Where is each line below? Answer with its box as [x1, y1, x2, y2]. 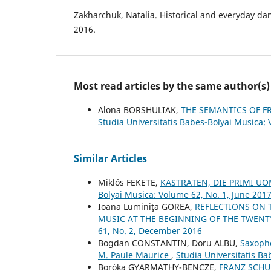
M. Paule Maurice [98, 249, 171, 261]
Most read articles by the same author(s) [74, 79, 270, 93]
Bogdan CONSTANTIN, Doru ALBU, [98, 237, 240, 249]
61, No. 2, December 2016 [98, 225, 202, 237]
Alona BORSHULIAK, [98, 104, 181, 116]
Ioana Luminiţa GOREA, [98, 201, 195, 213]
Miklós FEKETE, [98, 177, 160, 189]
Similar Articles [74, 152, 147, 166]
